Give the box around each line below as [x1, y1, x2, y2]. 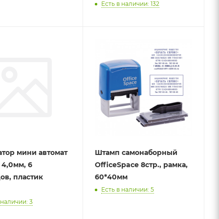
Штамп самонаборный [94, 148, 177, 157]
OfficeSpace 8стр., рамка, [94, 160, 188, 169]
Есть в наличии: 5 [101, 185, 154, 193]
